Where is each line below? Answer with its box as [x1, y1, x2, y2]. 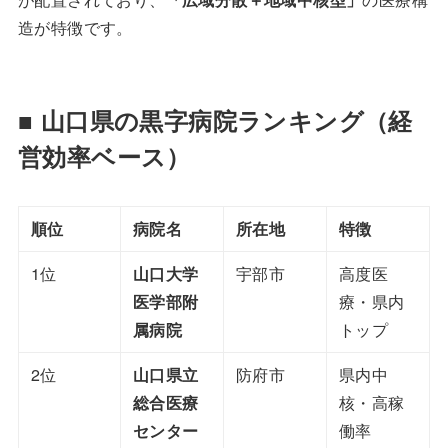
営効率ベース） [17, 138, 191, 173]
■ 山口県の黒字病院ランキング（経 [17, 102, 413, 137]
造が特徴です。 [17, 15, 133, 39]
